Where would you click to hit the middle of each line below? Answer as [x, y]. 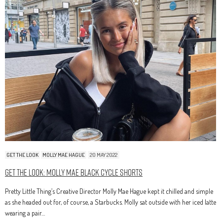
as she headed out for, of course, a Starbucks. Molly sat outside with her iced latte [110, 202]
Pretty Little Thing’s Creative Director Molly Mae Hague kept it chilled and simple [109, 191]
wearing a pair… [25, 213]
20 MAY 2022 [104, 155]
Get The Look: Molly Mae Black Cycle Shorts [74, 172]
